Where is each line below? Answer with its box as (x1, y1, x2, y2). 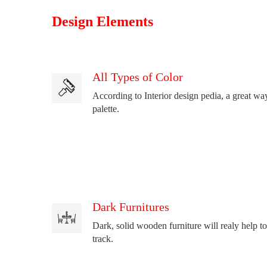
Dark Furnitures (92, 200, 169, 213)
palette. (92, 103, 119, 114)
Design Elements (52, 13, 153, 29)
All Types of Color (92, 70, 183, 83)
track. (92, 233, 113, 244)
